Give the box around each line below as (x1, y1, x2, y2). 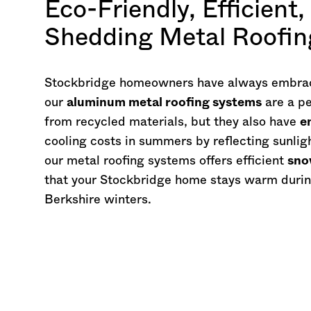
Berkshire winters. (44, 194, 151, 206)
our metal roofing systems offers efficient (44, 155, 287, 167)
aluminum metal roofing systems (67, 96, 262, 109)
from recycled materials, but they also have (44, 116, 300, 128)
